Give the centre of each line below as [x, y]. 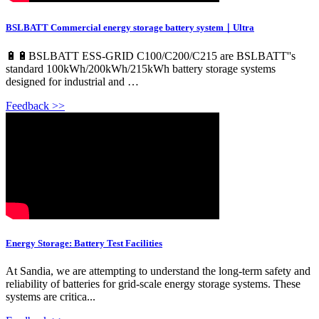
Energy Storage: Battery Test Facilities [84, 243]
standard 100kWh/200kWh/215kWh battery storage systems [141, 68]
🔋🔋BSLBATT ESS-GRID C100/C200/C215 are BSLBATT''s [151, 56]
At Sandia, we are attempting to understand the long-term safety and [158, 271]
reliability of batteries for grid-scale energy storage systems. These [153, 284]
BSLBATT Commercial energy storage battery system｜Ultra [130, 27]
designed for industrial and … [72, 81]
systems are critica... [51, 297]
